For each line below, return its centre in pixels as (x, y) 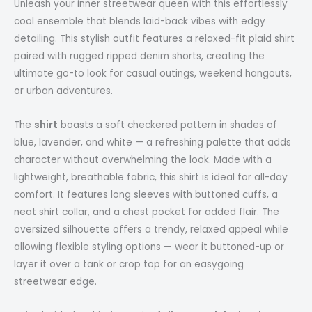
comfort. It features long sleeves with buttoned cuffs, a (146, 195)
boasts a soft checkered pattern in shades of (167, 125)
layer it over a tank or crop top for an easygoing (129, 265)
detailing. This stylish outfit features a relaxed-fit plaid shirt (154, 39)
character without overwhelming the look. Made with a (143, 160)
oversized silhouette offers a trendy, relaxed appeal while (151, 230)
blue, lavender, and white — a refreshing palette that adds (153, 143)
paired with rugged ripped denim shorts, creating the (139, 56)
